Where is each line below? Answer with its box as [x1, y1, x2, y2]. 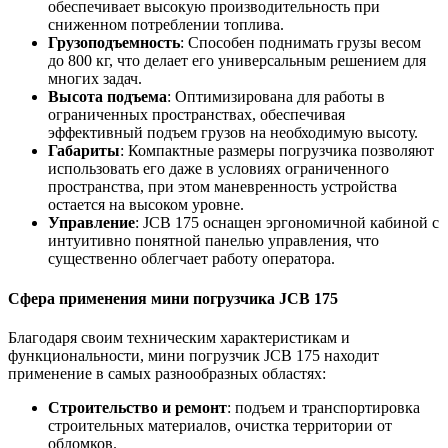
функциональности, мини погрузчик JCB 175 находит [8, 346, 379, 364]
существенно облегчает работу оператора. [48, 250, 335, 268]
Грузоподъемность [48, 34, 180, 52]
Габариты [48, 142, 120, 160]
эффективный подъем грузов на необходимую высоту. [48, 124, 418, 142]
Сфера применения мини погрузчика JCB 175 [8, 289, 338, 307]
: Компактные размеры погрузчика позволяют [120, 142, 434, 160]
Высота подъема [48, 88, 167, 106]
